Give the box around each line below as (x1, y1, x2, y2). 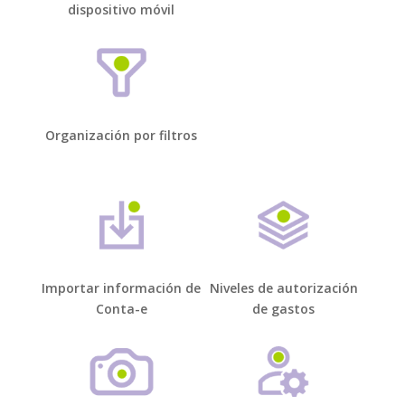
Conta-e (95, 300, 147, 318)
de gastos (252, 300, 316, 318)
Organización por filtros (45, 127, 198, 145)
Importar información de (42, 279, 202, 297)
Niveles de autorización (209, 279, 358, 297)
